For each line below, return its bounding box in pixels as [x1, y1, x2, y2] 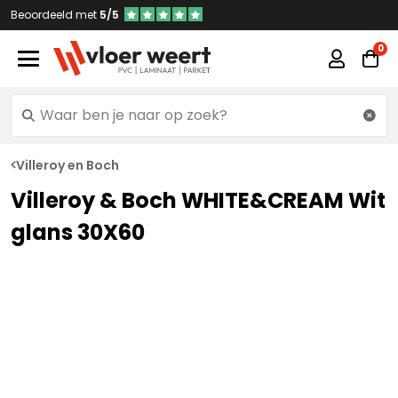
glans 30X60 [11, 218, 145, 247]
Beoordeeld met [11, 7, 99, 22]
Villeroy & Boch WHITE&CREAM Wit [11, 186, 386, 215]
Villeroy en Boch [16, 155, 119, 174]
